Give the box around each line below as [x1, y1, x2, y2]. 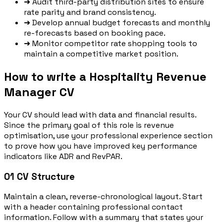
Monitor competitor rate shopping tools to [32, 38, 197, 49]
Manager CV [4, 84, 74, 100]
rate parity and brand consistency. [24, 7, 156, 18]
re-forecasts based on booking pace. [24, 28, 166, 39]
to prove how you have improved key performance [4, 140, 197, 151]
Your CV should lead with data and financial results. [4, 109, 196, 120]
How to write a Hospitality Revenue [4, 68, 207, 84]
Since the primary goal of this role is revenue [4, 119, 174, 130]
